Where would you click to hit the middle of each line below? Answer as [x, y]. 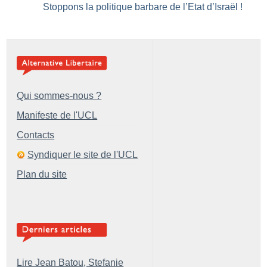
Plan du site [42, 175]
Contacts [36, 135]
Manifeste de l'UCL [57, 116]
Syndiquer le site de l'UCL [83, 155]
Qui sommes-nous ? [59, 96]
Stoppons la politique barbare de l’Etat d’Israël [141, 7]
